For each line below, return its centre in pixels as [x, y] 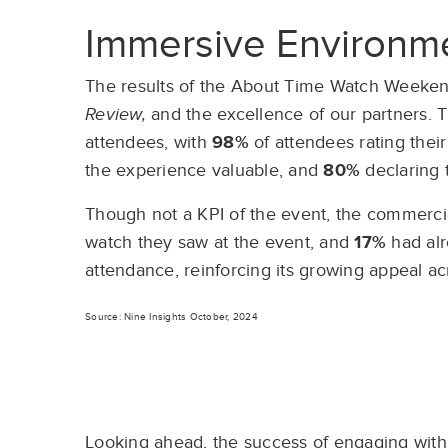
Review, [115, 114]
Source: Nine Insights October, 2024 [171, 317]
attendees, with [148, 142]
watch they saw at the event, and [220, 242]
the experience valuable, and [204, 170]
